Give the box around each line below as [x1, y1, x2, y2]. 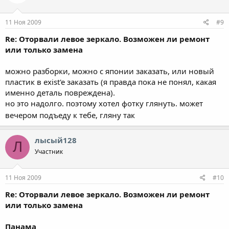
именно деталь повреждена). [5, 87, 115, 98]
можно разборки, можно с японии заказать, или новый [5, 65, 214, 76]
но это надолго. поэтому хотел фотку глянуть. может [5, 98, 203, 108]
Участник [35, 147, 63, 156]
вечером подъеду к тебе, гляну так [5, 109, 137, 120]
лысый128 [35, 134, 77, 145]
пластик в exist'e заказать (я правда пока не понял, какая [5, 76, 216, 87]
